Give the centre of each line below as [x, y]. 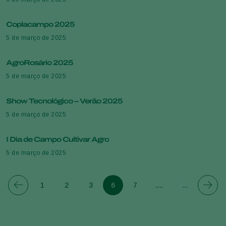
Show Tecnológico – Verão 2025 [64, 101]
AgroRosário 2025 [40, 63]
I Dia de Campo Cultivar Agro [58, 139]
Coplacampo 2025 [40, 24]
